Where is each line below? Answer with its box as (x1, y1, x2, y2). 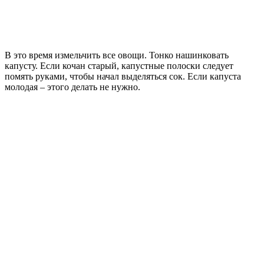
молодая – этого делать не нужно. (5, 81, 140, 92)
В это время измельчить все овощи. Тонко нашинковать (5, 49, 229, 60)
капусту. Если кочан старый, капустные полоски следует (5, 60, 233, 71)
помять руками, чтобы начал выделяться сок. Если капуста (5, 71, 241, 81)
